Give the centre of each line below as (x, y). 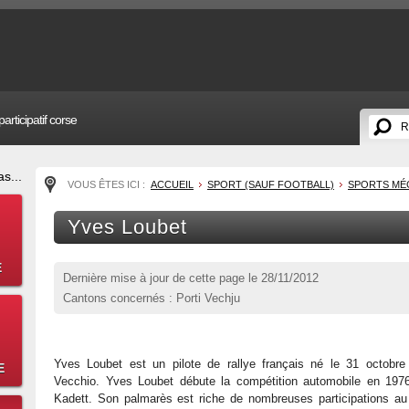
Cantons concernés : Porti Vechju (152, 298)
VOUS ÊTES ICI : (108, 184)
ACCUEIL (172, 184)
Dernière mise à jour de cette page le (162, 278)
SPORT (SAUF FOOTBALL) (271, 184)
